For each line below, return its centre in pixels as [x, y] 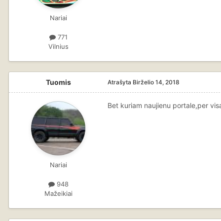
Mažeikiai [58, 193]
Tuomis [58, 82]
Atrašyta [120, 82]
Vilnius [58, 46]
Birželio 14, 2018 [156, 82]
